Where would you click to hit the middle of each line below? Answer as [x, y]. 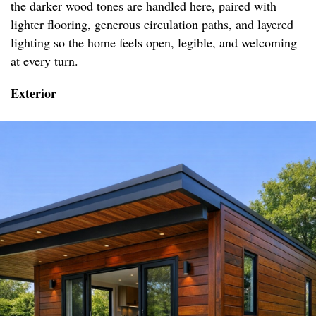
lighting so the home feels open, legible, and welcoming [154, 43]
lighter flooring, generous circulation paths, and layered [152, 24]
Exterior [34, 93]
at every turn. [44, 61]
